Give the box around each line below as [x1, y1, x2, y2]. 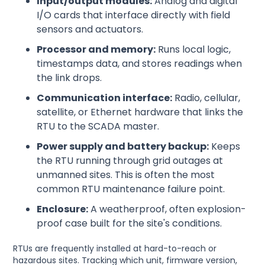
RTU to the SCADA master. [37, 119, 160, 133]
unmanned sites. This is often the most [37, 167, 215, 182]
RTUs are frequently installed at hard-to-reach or [13, 242, 217, 254]
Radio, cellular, [172, 91, 241, 105]
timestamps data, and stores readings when [37, 56, 243, 70]
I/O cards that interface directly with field [37, 8, 231, 22]
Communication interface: [37, 91, 173, 105]
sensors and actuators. [37, 22, 144, 36]
